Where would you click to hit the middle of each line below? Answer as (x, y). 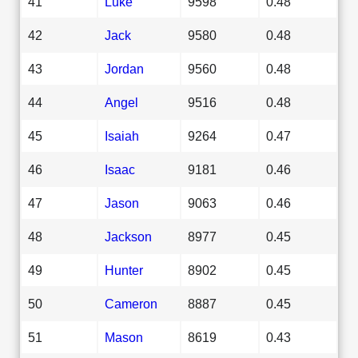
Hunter (124, 270)
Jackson (128, 236)
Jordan (124, 68)
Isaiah (122, 135)
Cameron (131, 303)
